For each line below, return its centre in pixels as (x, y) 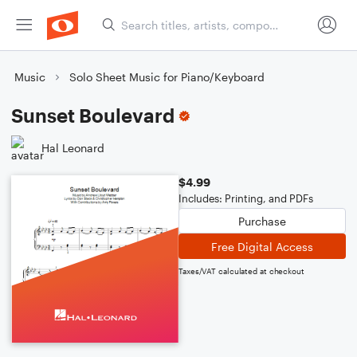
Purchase (262, 221)
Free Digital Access (262, 246)
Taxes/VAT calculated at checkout (241, 271)
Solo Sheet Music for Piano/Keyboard (167, 77)
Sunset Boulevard (93, 115)
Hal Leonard (73, 147)
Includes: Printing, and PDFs (246, 198)
